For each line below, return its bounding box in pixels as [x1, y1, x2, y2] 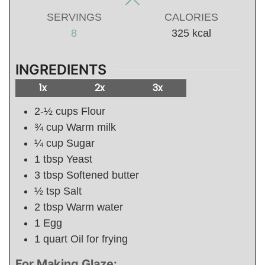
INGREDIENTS [15, 60, 106, 78]
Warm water [66, 201, 123, 214]
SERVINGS [46, 11, 102, 23]
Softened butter [66, 169, 139, 182]
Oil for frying [70, 233, 128, 245]
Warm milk [66, 121, 116, 134]
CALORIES [164, 11, 218, 23]
